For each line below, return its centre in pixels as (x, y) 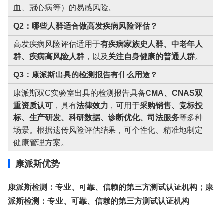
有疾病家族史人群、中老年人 (151, 44)
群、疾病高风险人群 (49, 56)
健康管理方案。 (41, 142)
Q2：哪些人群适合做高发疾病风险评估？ (86, 26)
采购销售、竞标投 (171, 105)
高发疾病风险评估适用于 (57, 44)
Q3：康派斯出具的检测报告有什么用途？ (86, 75)
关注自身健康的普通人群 (151, 56)
